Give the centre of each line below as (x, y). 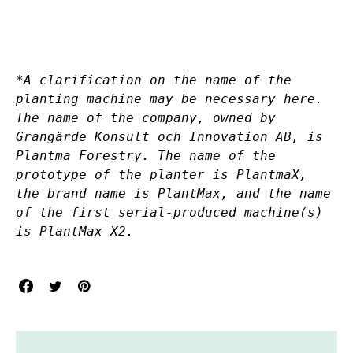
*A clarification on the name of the (154, 80)
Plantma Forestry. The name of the (146, 156)
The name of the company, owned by (146, 118)
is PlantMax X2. (75, 232)
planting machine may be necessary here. (169, 99)
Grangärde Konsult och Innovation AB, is (169, 137)
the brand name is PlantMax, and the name (173, 194)
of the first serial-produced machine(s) (169, 213)
